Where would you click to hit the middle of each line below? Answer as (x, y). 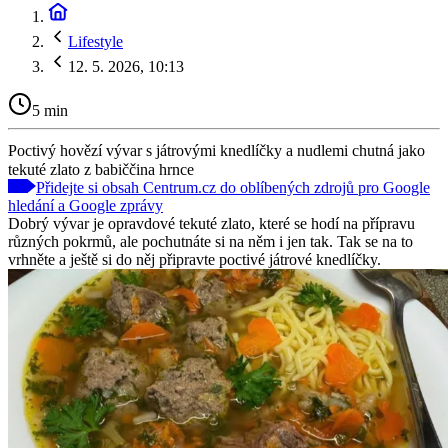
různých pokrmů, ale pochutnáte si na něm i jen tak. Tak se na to (210, 241)
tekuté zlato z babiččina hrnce (101, 169)
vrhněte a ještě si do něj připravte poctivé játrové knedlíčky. (194, 259)
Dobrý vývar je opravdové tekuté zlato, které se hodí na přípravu (211, 223)
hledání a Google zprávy (85, 205)
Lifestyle (95, 41)
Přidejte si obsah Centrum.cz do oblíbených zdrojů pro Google (233, 187)
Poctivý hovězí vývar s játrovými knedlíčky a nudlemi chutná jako (216, 150)
